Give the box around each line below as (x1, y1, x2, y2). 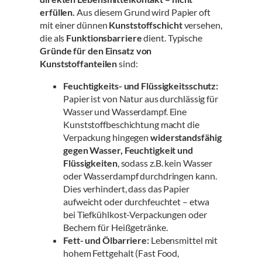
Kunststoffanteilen (40, 57, 118, 69)
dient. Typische (142, 32, 202, 43)
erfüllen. (40, 6, 75, 18)
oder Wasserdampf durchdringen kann (63, 170, 215, 182)
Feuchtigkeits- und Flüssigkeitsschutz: (63, 80, 219, 92)
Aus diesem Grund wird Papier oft (75, 6, 211, 18)
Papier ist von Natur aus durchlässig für (63, 93, 218, 105)
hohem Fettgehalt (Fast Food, (63, 247, 180, 259)
